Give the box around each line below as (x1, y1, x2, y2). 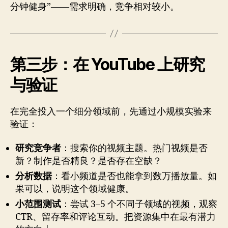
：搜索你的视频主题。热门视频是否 (61, 142, 208, 155)
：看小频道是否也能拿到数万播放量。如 (52, 170, 217, 183)
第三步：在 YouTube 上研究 (10, 54, 205, 74)
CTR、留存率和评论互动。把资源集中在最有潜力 (15, 211, 216, 223)
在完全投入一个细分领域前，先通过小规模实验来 (10, 105, 212, 118)
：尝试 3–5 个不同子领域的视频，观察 (61, 198, 217, 211)
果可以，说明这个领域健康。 (15, 183, 134, 195)
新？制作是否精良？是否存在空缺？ (15, 155, 162, 167)
